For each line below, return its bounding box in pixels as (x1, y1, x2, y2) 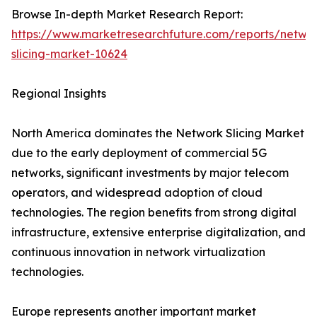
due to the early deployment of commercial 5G (11, 146, 267, 161)
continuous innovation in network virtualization (11, 245, 265, 260)
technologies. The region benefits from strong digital (11, 205, 296, 220)
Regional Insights (11, 86, 106, 101)
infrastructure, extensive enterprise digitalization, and (11, 225, 306, 240)
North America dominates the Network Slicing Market (11, 126, 304, 141)
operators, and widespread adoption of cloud (11, 185, 263, 200)
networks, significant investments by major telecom (11, 166, 289, 180)
